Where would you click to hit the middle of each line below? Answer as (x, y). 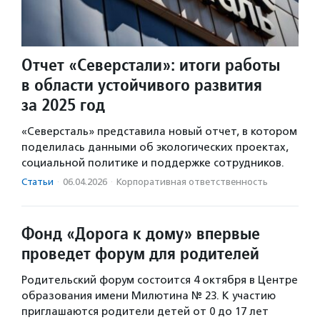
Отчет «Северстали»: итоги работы (151, 65)
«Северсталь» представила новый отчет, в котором (159, 132)
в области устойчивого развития (142, 85)
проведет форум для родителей (140, 254)
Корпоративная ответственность (192, 182)
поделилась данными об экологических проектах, (155, 147)
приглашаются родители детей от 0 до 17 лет (145, 312)
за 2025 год (63, 105)
